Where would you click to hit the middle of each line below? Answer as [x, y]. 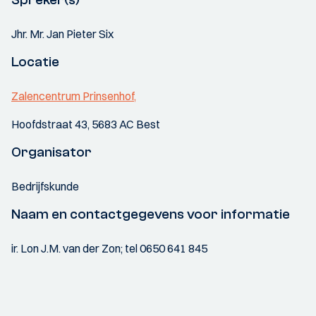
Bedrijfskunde [45, 186]
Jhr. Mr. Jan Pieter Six [62, 34]
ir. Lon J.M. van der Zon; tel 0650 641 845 [109, 248]
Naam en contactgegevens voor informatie [151, 214]
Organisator [51, 152]
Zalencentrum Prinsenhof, [74, 96]
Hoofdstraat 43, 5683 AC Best [86, 124]
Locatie [35, 62]
